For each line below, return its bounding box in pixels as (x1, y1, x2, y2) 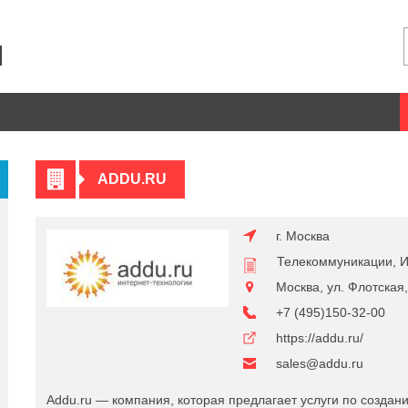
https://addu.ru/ (276, 331, 363, 345)
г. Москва (276, 229, 330, 243)
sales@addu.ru (276, 356, 363, 371)
